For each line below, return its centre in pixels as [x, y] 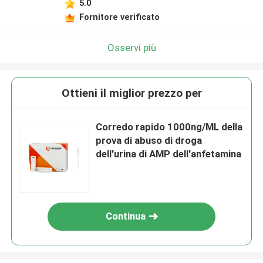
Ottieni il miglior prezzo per [131, 93]
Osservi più [131, 47]
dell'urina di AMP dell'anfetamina [169, 154]
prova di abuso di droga [149, 141]
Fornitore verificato [119, 17]
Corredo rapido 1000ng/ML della [169, 127]
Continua [126, 216]
